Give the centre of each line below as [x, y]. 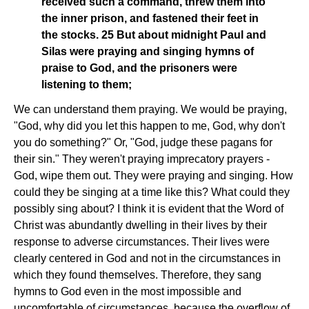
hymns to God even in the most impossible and [128, 292]
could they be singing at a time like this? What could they [152, 192]
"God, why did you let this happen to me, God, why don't [149, 126]
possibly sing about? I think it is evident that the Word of [149, 209]
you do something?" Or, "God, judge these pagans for [143, 143]
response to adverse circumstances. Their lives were [142, 242]
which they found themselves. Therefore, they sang [138, 275]
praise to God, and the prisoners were [139, 68]
